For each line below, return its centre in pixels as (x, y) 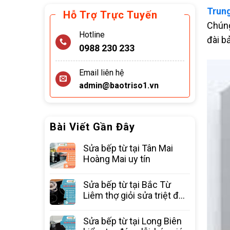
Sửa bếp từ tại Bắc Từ (127, 185)
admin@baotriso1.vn (119, 86)
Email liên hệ (101, 73)
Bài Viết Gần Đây (92, 127)
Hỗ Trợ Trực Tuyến (110, 15)
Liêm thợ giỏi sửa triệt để (133, 196)
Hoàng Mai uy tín (117, 159)
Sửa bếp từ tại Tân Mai (128, 148)
